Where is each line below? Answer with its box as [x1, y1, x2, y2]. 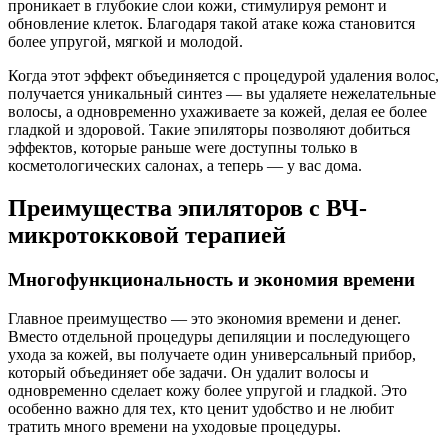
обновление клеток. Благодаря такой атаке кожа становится [8, 15, 415, 33]
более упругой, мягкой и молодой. [8, 33, 243, 51]
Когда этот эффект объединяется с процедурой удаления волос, [8, 67, 439, 85]
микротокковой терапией [8, 222, 286, 249]
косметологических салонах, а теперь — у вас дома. [8, 157, 362, 175]
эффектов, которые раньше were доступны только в [8, 139, 358, 157]
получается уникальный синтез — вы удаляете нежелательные [8, 85, 436, 103]
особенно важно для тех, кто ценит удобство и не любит [8, 399, 394, 417]
